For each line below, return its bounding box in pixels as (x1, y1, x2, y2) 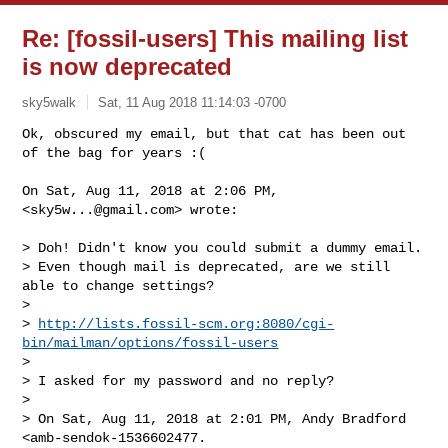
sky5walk (22, 94, 77, 110)
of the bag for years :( (22, 144, 207, 161)
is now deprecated (22, 53, 233, 80)
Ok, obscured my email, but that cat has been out (22, 125, 407, 142)
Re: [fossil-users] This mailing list (22, 25, 409, 52)
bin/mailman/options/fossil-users (22, 334, 279, 351)
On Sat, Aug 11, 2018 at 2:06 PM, (22, 182, 279, 199)
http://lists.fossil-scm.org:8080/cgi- (38, 315, 335, 332)
